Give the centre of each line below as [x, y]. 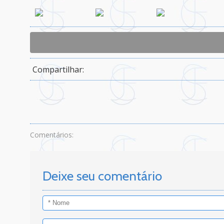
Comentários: [52, 135]
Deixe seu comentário [102, 176]
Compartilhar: [58, 69]
